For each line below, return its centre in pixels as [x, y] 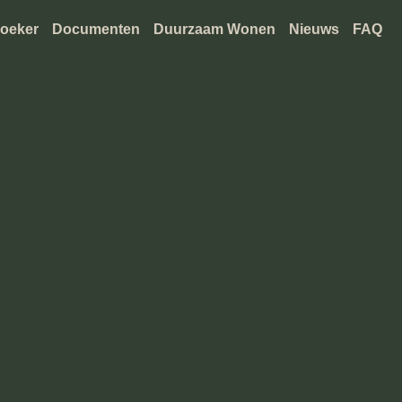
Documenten [96, 29]
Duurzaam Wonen [214, 29]
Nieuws [314, 29]
